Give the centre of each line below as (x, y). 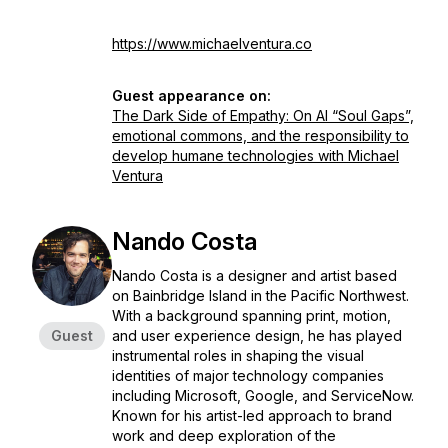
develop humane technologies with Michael (255, 155)
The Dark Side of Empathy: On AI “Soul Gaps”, (263, 115)
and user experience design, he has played (257, 335)
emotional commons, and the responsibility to (260, 135)
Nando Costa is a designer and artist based (254, 275)
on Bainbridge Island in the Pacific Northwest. (260, 295)
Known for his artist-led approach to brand (252, 415)
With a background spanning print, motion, (251, 315)
